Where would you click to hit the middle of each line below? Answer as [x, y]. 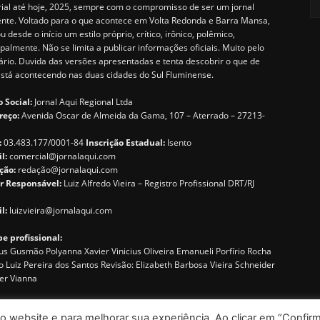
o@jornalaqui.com [82, 170]
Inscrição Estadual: [125, 143]
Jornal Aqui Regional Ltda [82, 102]
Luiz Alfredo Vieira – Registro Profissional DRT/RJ [158, 184]
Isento [178, 143]
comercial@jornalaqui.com [62, 156]
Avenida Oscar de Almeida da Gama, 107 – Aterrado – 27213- [143, 116]
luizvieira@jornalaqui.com [61, 211]
